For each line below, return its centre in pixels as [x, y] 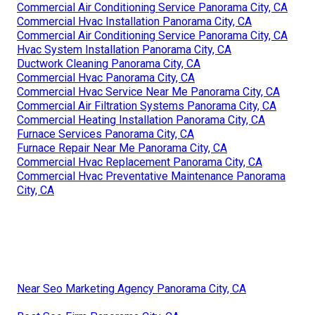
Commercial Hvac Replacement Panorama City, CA [140, 162]
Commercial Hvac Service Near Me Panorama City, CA [148, 92]
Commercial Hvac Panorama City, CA [106, 78]
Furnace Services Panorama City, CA [105, 134]
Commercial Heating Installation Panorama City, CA [141, 120]
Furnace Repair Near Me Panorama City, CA [122, 148]
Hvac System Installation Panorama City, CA [124, 50]
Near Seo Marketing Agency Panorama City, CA [131, 289]
